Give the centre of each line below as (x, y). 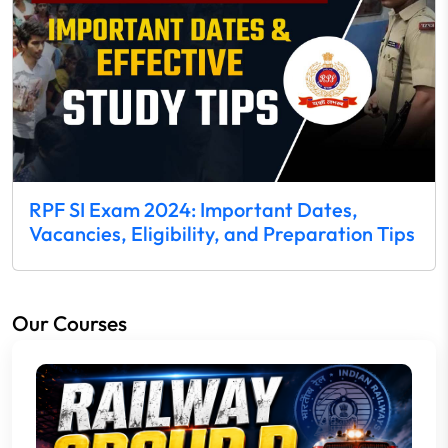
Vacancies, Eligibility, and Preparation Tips (222, 234)
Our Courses (69, 323)
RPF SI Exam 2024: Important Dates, (193, 210)
